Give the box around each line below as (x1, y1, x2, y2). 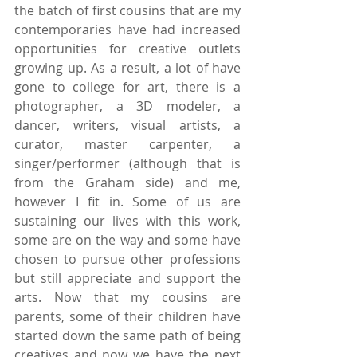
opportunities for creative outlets (14, 39, 241, 57)
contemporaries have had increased (14, 20, 241, 38)
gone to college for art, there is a (14, 77, 241, 96)
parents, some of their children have (14, 307, 241, 325)
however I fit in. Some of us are (14, 192, 241, 210)
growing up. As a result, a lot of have (14, 58, 241, 76)
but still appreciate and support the (14, 269, 241, 287)
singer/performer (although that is (14, 154, 241, 172)
